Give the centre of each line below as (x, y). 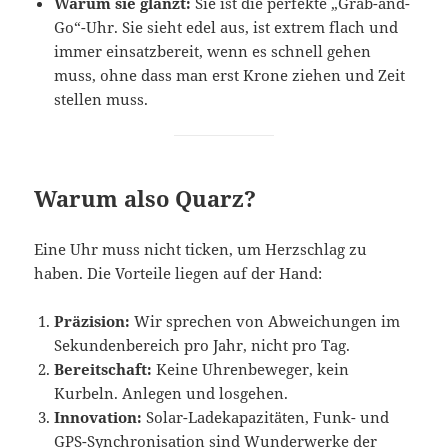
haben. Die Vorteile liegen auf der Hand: (178, 273)
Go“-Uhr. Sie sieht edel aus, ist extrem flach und (226, 27)
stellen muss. (101, 99)
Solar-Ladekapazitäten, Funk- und (266, 417)
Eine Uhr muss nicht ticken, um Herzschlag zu (201, 249)
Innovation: (98, 417)
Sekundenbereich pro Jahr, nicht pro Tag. (202, 345)
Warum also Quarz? (145, 198)
